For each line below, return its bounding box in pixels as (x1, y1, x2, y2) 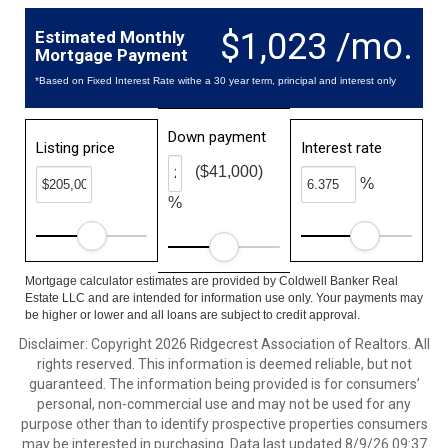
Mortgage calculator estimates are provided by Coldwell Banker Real (25, 274, 398, 288)
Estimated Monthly (35, 27, 185, 47)
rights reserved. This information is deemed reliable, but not (36, 356, 412, 372)
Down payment (168, 128, 267, 146)
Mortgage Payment (35, 45, 188, 65)
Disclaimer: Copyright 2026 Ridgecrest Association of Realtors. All (18, 336, 430, 352)
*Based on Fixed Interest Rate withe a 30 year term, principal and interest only (35, 75, 396, 86)
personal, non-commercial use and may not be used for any (37, 396, 411, 412)
